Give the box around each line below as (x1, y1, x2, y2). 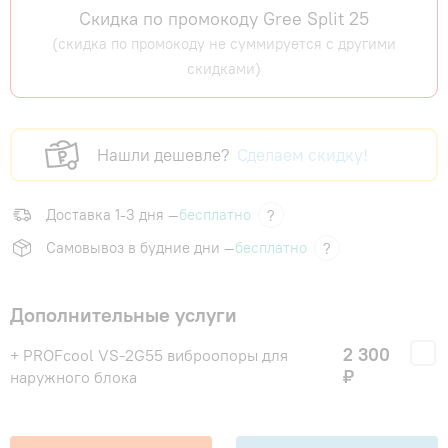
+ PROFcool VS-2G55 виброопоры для (10, 345, 288, 366)
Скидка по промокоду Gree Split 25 (79, 7, 369, 31)
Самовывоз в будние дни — (46, 238, 235, 258)
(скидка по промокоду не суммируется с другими (52, 34, 396, 54)
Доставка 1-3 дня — (46, 205, 179, 225)
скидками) (187, 59, 261, 79)
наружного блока (10, 367, 137, 388)
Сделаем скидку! (237, 144, 368, 167)
